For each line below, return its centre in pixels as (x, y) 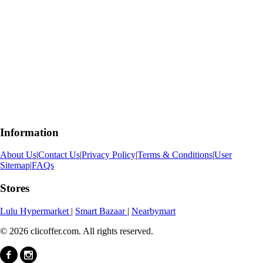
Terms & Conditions (175, 155)
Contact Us (59, 155)
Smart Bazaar (101, 211)
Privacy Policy (109, 155)
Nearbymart (154, 211)
